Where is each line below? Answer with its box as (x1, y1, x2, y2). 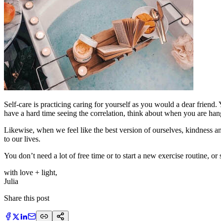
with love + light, (4, 168, 57, 177)
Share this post (4, 193, 49, 202)
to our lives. (4, 134, 40, 143)
